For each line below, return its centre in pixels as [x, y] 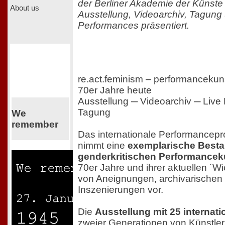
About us [25, 8]
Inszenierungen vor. [121, 190]
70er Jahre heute [115, 90]
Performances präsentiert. [134, 25]
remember [35, 124]
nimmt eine [103, 146]
